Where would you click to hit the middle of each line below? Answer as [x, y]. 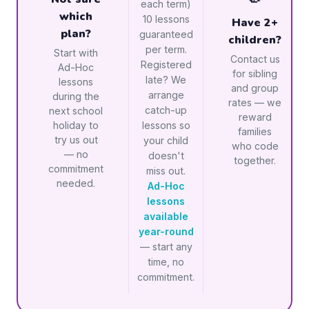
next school [76, 111]
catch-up [166, 110]
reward [255, 117]
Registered [166, 64]
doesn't [166, 156]
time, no [166, 262]
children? [255, 40]
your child [166, 140]
